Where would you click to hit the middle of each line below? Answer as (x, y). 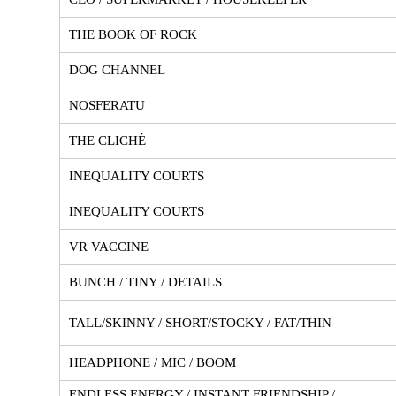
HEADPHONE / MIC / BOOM (152, 362)
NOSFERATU (107, 105)
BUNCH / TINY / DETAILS (145, 282)
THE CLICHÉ (107, 140)
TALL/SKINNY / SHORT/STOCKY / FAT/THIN (200, 322)
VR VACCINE (109, 246)
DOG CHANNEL (117, 69)
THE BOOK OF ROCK (133, 34)
